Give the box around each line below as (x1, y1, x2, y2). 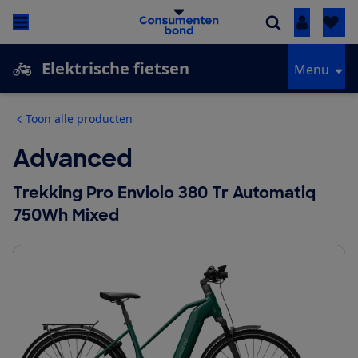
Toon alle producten (26, 111, 133, 127)
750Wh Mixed (13, 205, 119, 226)
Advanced (13, 143, 133, 175)
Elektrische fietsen (42, 58, 189, 80)
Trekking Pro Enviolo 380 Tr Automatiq (13, 182, 316, 204)
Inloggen (301, 14, 356, 32)
